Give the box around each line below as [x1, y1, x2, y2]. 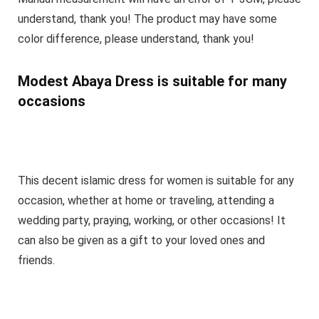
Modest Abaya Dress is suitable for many [17, 72, 287, 90]
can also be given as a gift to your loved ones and [17, 233, 265, 247]
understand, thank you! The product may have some [17, 11, 277, 26]
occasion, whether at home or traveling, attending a [17, 193, 274, 207]
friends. [17, 253, 55, 267]
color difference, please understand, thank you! [17, 31, 254, 46]
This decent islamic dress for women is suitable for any [17, 173, 294, 187]
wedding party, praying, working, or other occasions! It [17, 213, 286, 227]
